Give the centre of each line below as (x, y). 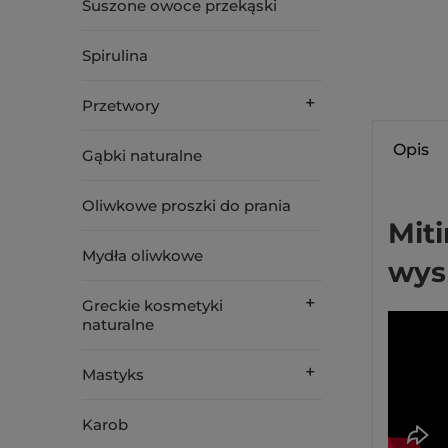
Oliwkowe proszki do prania (186, 205)
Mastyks (113, 374)
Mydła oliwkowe (142, 255)
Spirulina (115, 55)
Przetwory (120, 105)
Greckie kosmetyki (152, 305)
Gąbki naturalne (142, 155)
